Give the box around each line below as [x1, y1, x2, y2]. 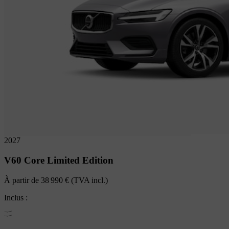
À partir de [4, 175, 41, 185]
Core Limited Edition [24, 155, 113, 166]
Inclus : [4, 193, 28, 202]
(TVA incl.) [69, 175, 108, 185]
